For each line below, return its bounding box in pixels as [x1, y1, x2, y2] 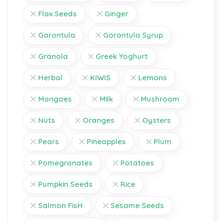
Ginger [105, 8, 128, 18]
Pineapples [87, 136, 126, 146]
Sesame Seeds [111, 200, 164, 210]
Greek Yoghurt [96, 51, 148, 61]
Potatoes [120, 158, 154, 167]
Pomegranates [38, 158, 93, 167]
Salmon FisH [38, 200, 83, 210]
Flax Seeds [38, 8, 77, 18]
